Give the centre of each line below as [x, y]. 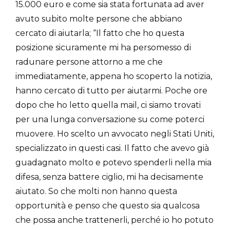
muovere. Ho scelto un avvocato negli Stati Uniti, [115, 133]
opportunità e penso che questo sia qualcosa [108, 205]
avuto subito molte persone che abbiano [99, 18]
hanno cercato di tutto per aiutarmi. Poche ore [111, 90]
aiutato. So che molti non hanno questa [96, 191]
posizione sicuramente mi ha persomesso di [103, 47]
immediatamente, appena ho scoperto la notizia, [114, 76]
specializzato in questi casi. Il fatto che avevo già [112, 148]
